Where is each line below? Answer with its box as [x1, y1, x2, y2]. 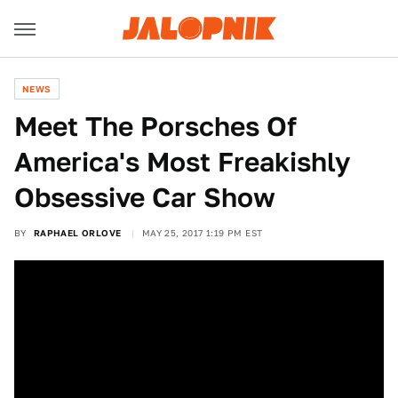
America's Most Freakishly [14, 146, 350, 178]
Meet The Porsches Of [14, 110, 297, 142]
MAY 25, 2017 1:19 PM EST [141, 227, 263, 238]
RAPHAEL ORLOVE [33, 227, 122, 238]
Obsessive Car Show [14, 181, 275, 213]
